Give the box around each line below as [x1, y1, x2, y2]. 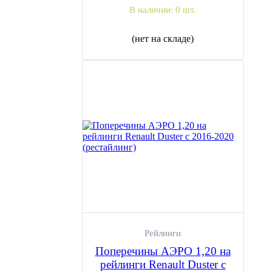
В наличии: [129, 5, 175, 15]
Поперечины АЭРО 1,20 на [95, 245, 231, 257]
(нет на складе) [132, 33, 194, 44]
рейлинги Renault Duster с [100, 258, 226, 271]
